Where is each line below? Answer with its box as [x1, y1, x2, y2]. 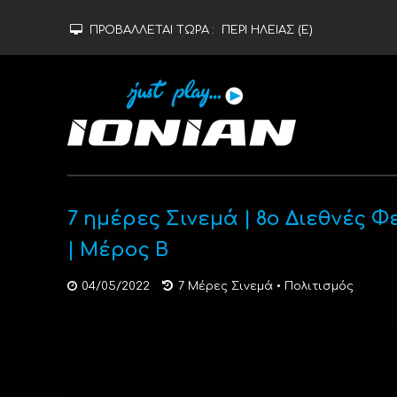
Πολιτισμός [284, 280, 354, 292]
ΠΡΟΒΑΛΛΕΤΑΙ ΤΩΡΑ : [89, 24, 218, 36]
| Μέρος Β [66, 239, 168, 261]
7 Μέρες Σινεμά [177, 280, 273, 292]
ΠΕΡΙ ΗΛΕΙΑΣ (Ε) [221, 24, 313, 36]
